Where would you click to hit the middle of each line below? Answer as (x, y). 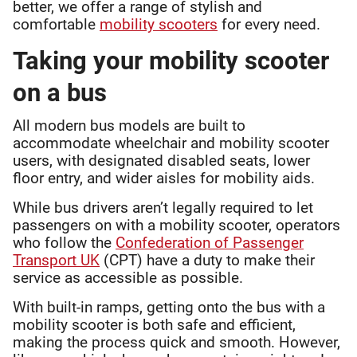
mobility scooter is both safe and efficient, (154, 325)
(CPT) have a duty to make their (209, 261)
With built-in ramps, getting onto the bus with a (169, 308)
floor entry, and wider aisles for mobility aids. (166, 178)
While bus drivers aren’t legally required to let (163, 208)
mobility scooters (159, 25)
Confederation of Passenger (210, 243)
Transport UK (56, 261)
